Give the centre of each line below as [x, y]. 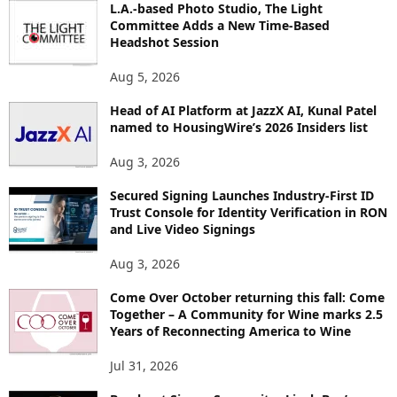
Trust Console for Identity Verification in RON [249, 213]
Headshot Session [164, 43]
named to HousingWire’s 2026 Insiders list [239, 128]
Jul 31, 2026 [144, 366]
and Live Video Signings [183, 230]
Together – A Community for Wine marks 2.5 [246, 315]
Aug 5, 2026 [145, 77]
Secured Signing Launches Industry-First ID [242, 196]
